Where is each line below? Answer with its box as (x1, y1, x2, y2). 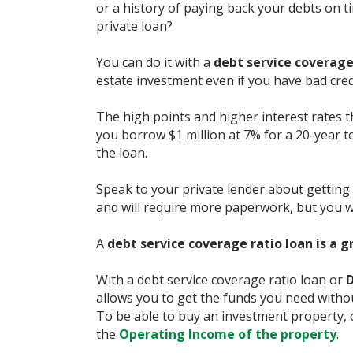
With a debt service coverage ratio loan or (96, 271, 346, 288)
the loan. (96, 144, 147, 162)
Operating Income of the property (119, 325, 336, 343)
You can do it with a (96, 54, 214, 71)
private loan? (96, 17, 173, 35)
